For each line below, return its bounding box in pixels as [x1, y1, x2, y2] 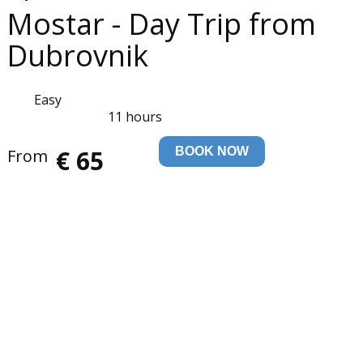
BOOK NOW [175, 144, 249, 158]
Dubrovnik [6, 36, 148, 75]
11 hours [108, 108, 162, 126]
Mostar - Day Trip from [6, 4, 316, 44]
